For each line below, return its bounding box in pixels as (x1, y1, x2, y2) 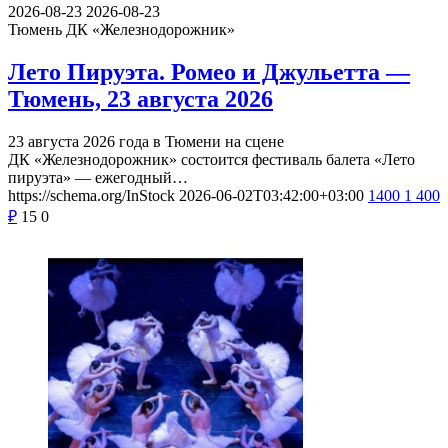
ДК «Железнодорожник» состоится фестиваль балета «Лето (8, 150, 415, 168)
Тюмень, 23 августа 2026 (8, 85, 273, 112)
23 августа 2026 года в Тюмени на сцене (8, 132, 284, 150)
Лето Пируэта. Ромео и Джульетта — (8, 58, 410, 85)
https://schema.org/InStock (8, 186, 175, 204)
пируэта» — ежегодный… (8, 168, 188, 186)
